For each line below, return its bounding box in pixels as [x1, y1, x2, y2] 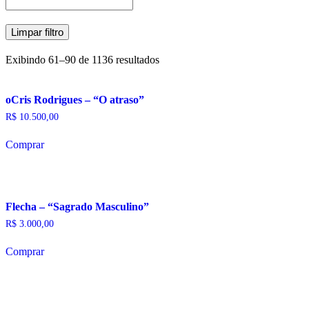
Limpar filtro [11, 26, 63, 39]
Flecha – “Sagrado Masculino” [6, 200, 149, 212]
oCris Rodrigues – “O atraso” [6, 94, 144, 106]
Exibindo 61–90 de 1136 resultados [6, 54, 159, 66]
